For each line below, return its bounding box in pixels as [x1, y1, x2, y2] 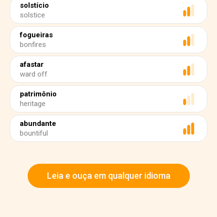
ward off [20, 70, 47, 78]
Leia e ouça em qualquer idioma [46, 170, 170, 181]
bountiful [20, 129, 48, 138]
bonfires [20, 40, 46, 49]
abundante [20, 119, 56, 128]
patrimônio [20, 90, 57, 98]
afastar [20, 60, 44, 69]
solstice [20, 11, 45, 19]
